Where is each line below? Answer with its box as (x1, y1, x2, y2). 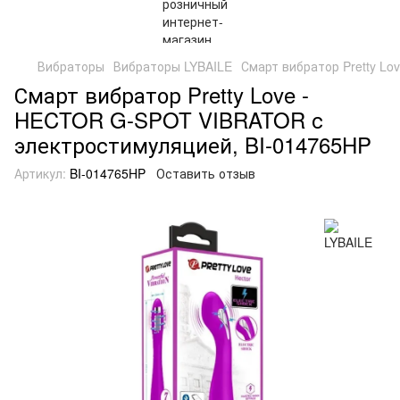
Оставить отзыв (156, 164, 255, 182)
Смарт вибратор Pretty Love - (14, 79, 309, 110)
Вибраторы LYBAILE (113, 57, 232, 75)
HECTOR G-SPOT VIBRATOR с (14, 104, 323, 135)
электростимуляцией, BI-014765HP (14, 129, 371, 160)
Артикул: (14, 164, 66, 182)
